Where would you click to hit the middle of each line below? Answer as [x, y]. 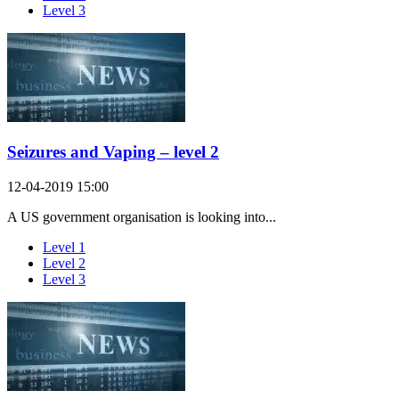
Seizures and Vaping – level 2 [113, 152]
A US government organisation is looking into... [142, 216]
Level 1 [64, 247]
